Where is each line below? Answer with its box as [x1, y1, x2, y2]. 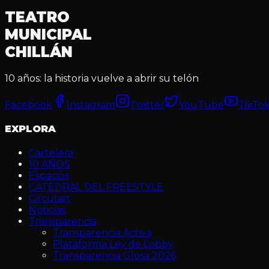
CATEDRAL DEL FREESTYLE [29, 181, 163, 193]
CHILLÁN [5, 43, 73, 61]
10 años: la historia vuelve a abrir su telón [5, 72, 199, 84]
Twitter [130, 98, 165, 110]
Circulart [29, 193, 71, 205]
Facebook [5, 98, 52, 110]
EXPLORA [5, 122, 56, 134]
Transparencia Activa [53, 227, 152, 239]
